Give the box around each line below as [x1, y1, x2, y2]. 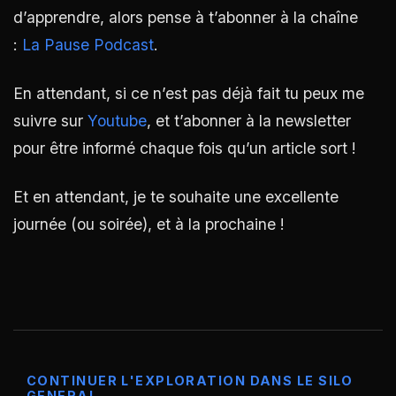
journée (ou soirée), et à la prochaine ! [13, 214, 285, 233]
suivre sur [13, 110, 88, 130]
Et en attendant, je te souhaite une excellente [13, 187, 339, 206]
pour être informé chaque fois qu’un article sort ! [13, 138, 356, 157]
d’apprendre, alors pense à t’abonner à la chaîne [13, 7, 358, 27]
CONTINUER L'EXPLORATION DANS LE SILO [27, 372, 354, 388]
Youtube [88, 110, 147, 130]
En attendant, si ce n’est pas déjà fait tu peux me [13, 83, 364, 103]
